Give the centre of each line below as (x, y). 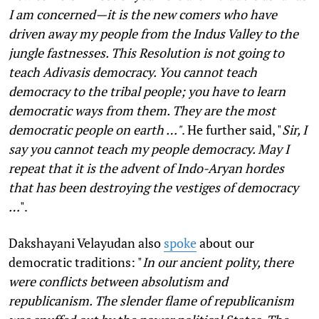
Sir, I (294, 129)
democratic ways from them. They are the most (142, 110)
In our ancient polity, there (218, 262)
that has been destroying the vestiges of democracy (153, 187)
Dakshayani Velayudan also (86, 242)
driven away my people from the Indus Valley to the (153, 33)
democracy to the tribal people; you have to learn (147, 91)
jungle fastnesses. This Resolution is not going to (146, 52)
